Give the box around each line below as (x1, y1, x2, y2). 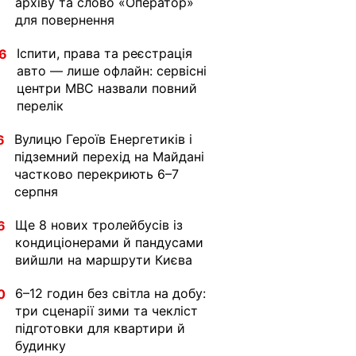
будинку (15, 338, 66, 354)
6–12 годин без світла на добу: (15, 285, 206, 301)
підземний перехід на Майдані (14, 149, 204, 164)
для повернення (15, 12, 114, 28)
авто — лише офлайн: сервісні (17, 63, 207, 79)
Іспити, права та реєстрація (17, 45, 192, 61)
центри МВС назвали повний (17, 80, 197, 96)
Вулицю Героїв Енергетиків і (14, 131, 192, 147)
